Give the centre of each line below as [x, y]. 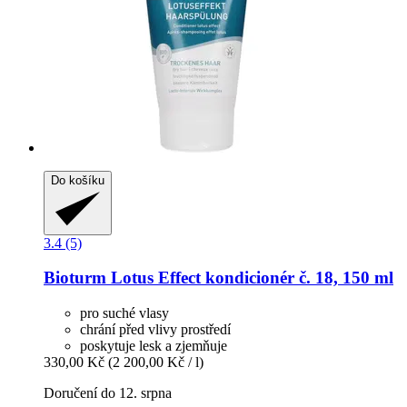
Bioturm [75, 278]
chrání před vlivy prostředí [155, 330]
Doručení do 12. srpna [108, 393]
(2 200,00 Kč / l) [156, 362]
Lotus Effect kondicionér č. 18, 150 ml [250, 278]
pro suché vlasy [124, 313]
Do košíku [78, 181]
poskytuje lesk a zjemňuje [154, 346]
